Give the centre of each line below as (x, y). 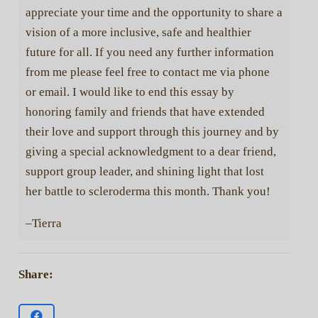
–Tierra (43, 223)
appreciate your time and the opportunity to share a (154, 12)
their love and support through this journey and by (152, 131)
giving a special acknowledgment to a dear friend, (150, 151)
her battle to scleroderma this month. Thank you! (148, 191)
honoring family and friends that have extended (145, 111)
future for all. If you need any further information (149, 52)
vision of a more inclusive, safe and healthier (138, 32)
